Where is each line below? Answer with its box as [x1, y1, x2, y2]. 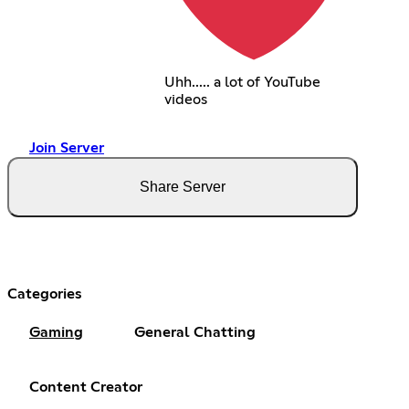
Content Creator [29, 380, 142, 394]
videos [163, 92, 207, 107]
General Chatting [134, 325, 256, 340]
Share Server [140, 179, 225, 194]
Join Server [29, 141, 104, 155]
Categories [7, 287, 82, 301]
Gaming [29, 325, 83, 340]
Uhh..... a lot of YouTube [163, 75, 320, 89]
